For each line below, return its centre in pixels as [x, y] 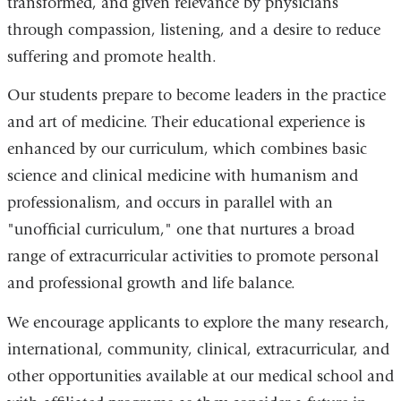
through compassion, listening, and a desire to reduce [193, 30]
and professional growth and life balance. [151, 284]
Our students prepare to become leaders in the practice [196, 96]
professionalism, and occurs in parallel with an [170, 203]
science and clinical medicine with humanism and [182, 176]
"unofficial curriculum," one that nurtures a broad [180, 230]
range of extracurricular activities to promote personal [192, 257]
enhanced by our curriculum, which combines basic [187, 149]
